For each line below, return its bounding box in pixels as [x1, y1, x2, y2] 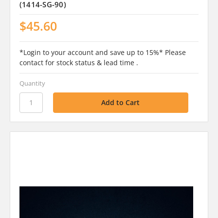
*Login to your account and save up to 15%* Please [19, 47, 186, 57]
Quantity [19, 78, 45, 88]
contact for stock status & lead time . [19, 57, 138, 67]
